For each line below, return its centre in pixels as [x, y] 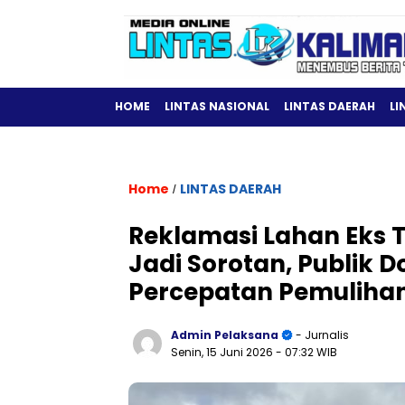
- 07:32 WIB [306, 352]
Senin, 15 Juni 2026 [223, 352]
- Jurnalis [321, 335]
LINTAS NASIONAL [217, 106]
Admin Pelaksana [225, 335]
